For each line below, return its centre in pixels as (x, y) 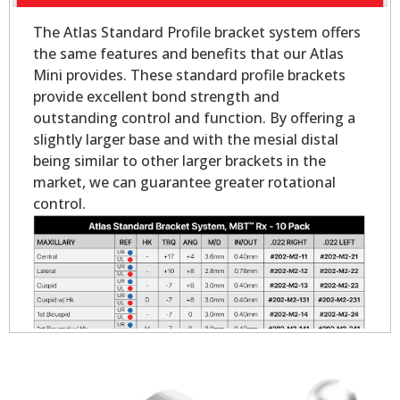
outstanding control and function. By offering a (194, 118)
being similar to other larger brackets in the (179, 161)
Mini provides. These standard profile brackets (189, 75)
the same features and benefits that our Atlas (188, 54)
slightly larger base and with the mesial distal (185, 140)
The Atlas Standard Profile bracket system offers (196, 33)
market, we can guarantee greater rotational (184, 183)
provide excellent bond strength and (156, 97)
